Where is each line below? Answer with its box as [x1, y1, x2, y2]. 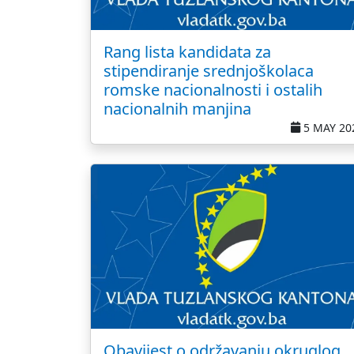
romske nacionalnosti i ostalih [104, 79, 322, 100]
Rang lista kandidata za [104, 41, 271, 62]
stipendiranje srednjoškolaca [104, 60, 314, 81]
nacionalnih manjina [104, 98, 251, 119]
